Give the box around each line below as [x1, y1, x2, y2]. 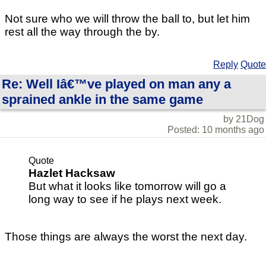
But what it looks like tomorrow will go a [28, 179, 226, 192]
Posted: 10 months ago [167, 124, 264, 135]
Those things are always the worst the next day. [5, 230, 247, 243]
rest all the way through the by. [5, 25, 160, 38]
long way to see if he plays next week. [28, 192, 221, 205]
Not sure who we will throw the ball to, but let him [5, 12, 250, 25]
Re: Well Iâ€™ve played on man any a [2, 76, 231, 91]
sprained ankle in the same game [2, 91, 203, 107]
